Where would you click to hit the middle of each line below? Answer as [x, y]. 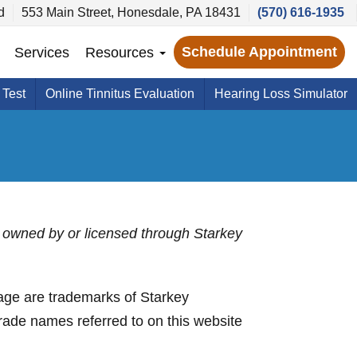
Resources [122, 52]
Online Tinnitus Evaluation [120, 94]
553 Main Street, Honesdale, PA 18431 [131, 12]
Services [42, 52]
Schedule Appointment [259, 52]
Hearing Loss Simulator [281, 94]
